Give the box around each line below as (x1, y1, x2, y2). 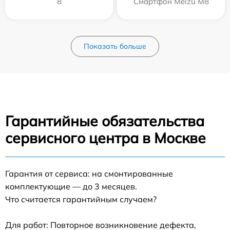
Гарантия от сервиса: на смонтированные (5, 168, 173, 179)
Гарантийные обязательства (5, 111, 204, 130)
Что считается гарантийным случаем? (5, 194, 157, 204)
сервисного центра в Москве (5, 128, 206, 147)
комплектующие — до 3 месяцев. (5, 181, 137, 191)
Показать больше (84, 41, 146, 51)
